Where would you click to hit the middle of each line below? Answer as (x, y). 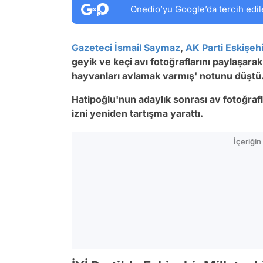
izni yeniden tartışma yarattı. (137, 113)
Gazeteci (92, 48)
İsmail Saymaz (147, 48)
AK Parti (204, 48)
